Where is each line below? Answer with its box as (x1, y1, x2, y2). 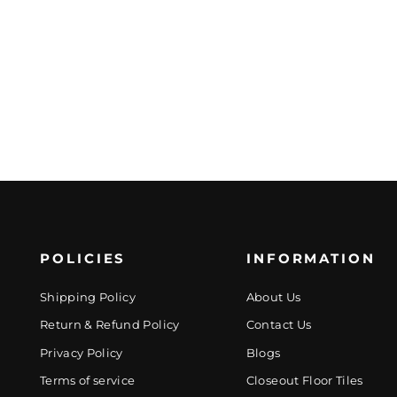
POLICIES (39, 250, 127, 267)
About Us (245, 289, 301, 304)
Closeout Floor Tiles (245, 373, 363, 388)
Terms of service (39, 373, 136, 388)
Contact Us (245, 317, 312, 332)
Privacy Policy (39, 345, 123, 360)
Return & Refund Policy (39, 317, 180, 332)
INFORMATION (245, 250, 377, 267)
